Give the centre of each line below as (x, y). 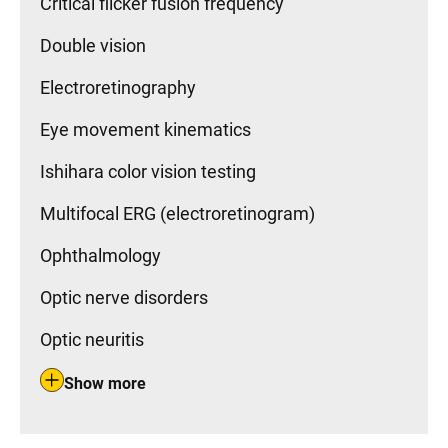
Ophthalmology (100, 255)
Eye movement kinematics (145, 129)
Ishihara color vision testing (148, 171)
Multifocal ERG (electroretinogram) (177, 213)
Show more (105, 383)
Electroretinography (118, 87)
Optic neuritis (92, 339)
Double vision (93, 45)
